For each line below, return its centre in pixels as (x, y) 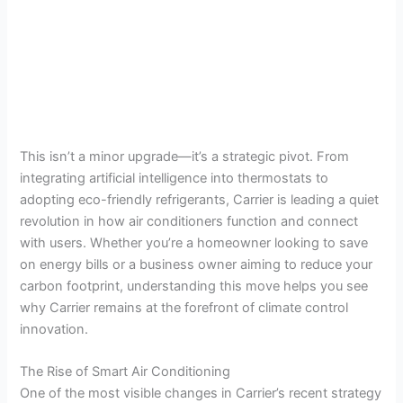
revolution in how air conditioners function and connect (189, 221)
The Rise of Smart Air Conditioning (125, 372)
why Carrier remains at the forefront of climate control (184, 307)
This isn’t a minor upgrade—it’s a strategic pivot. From (185, 156)
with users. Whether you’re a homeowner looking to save (194, 242)
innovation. (54, 329)
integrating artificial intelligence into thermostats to (175, 178)
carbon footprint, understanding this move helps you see (194, 286)
